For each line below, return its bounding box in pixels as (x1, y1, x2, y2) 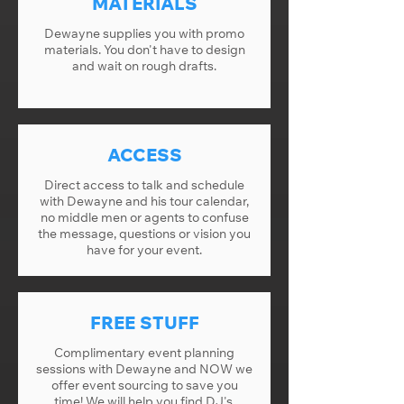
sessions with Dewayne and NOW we (36, 361, 252, 377)
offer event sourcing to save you (50, 377, 238, 393)
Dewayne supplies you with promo (44, 25, 244, 41)
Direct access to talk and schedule (44, 177, 244, 193)
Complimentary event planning (54, 344, 234, 361)
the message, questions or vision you (38, 225, 251, 242)
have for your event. (87, 242, 202, 258)
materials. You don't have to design (43, 41, 245, 58)
